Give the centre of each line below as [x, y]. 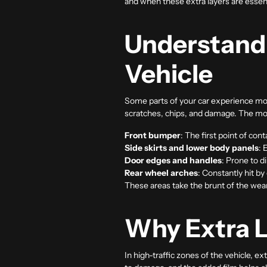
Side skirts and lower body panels [192, 148]
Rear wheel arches [161, 173]
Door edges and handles [173, 160]
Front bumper [153, 135]
